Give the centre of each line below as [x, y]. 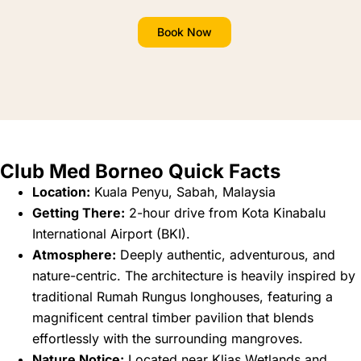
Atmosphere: [74, 255]
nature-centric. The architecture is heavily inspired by [194, 276]
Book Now [184, 32]
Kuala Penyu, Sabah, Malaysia [183, 192]
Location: [61, 192]
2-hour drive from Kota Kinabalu [225, 213]
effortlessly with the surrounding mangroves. [168, 339]
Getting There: [79, 213]
